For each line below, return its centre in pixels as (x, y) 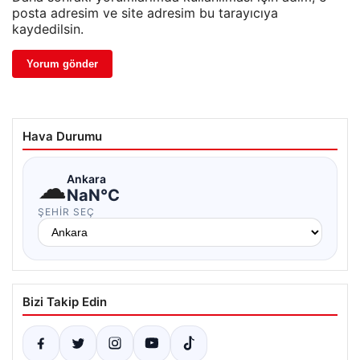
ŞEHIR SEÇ (66, 212)
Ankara (86, 178)
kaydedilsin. (48, 29)
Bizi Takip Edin (65, 302)
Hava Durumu (62, 137)
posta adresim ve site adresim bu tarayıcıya (145, 13)
